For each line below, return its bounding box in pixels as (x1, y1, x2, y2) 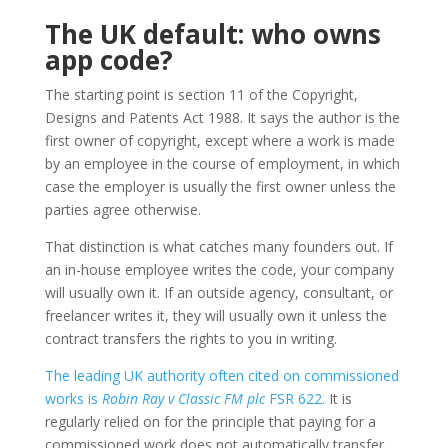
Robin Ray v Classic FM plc (101, 388, 265, 408)
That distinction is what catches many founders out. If (44, 236, 393, 256)
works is (44, 388, 102, 408)
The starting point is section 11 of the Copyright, (44, 84, 358, 104)
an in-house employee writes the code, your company (44, 259, 394, 279)
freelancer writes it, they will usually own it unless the (44, 305, 387, 325)
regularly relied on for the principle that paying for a (44, 411, 376, 431)
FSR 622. (264, 388, 325, 408)
